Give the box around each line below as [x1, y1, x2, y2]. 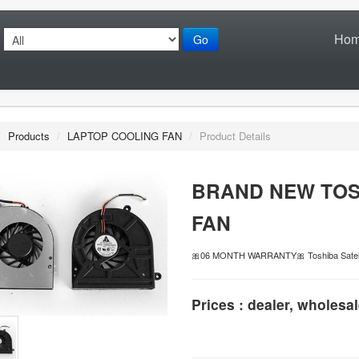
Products [8, 127, 50, 143]
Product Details [200, 127, 271, 143]
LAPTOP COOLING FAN [67, 127, 182, 143]
